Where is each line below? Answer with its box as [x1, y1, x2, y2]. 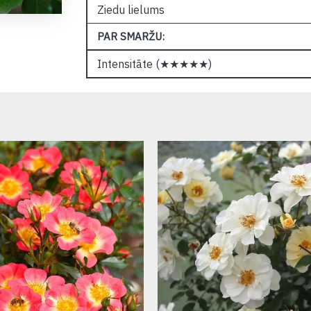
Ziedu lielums [96, 3, 165, 17]
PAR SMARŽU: [96, 30, 165, 43]
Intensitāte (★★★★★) [96, 57, 212, 71]
